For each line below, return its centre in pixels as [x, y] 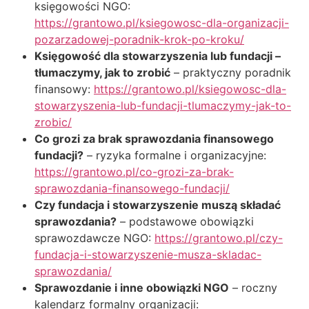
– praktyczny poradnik [231, 73]
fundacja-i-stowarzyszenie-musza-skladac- [148, 255]
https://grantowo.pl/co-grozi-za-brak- [134, 172]
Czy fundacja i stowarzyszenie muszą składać [158, 205]
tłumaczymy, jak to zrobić [102, 73]
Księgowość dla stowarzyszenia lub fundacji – [158, 56]
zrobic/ [53, 122]
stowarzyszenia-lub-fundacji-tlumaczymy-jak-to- [163, 106]
